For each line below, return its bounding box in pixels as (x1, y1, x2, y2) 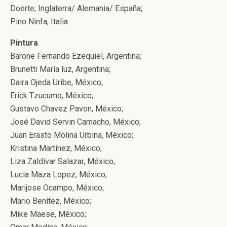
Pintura (10, 38, 38, 48)
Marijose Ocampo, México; (10, 183, 104, 193)
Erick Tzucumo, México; (10, 91, 93, 100)
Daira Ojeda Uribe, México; (10, 78, 103, 87)
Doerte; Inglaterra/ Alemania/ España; (10, 4, 142, 13)
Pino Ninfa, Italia (10, 17, 68, 26)
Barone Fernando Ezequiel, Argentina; (10, 51, 141, 61)
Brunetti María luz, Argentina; (10, 64, 110, 74)
